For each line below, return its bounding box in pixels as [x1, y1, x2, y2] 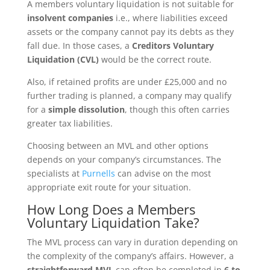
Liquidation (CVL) [27, 54, 99, 65]
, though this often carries [124, 104, 230, 115]
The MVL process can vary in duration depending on [27, 236, 238, 248]
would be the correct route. [98, 54, 212, 65]
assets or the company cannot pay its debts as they [27, 26, 234, 37]
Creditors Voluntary [131, 40, 214, 51]
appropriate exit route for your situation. [27, 181, 191, 193]
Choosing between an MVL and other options [27, 140, 209, 151]
